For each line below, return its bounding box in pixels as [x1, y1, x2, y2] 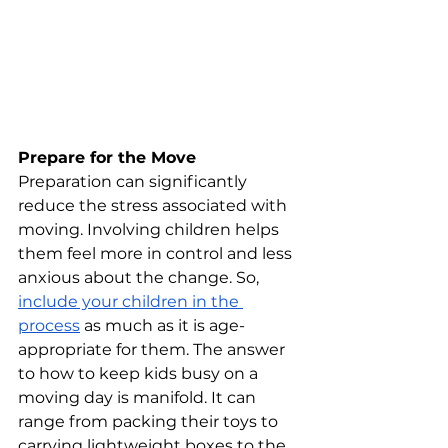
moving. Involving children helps [18, 220, 283, 240]
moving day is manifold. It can [18, 388, 260, 408]
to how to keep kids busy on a [18, 364, 262, 384]
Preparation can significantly [18, 172, 251, 192]
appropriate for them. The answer [18, 340, 289, 360]
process [18, 316, 80, 336]
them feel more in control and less [18, 244, 296, 264]
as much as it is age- [80, 316, 245, 336]
